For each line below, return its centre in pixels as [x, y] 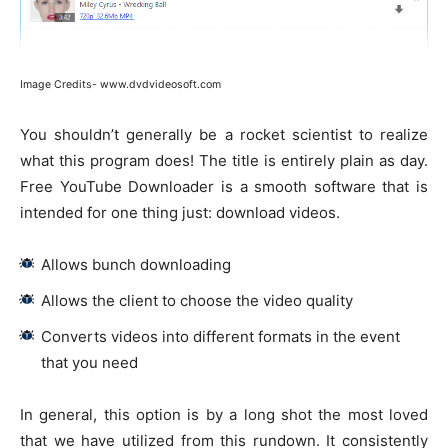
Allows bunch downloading [136, 265]
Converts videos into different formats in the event [220, 337]
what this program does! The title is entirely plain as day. [224, 161]
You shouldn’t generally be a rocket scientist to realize [224, 135]
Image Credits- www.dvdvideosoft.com [120, 85]
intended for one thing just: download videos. [180, 213]
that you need [89, 363]
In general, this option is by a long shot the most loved [224, 415]
